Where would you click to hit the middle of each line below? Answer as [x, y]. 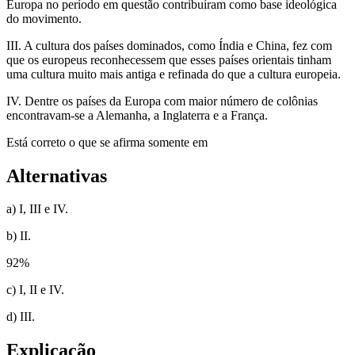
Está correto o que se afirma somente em [107, 142]
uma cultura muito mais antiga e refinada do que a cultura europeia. [174, 74]
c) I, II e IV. [35, 290]
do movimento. [44, 18]
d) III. [21, 317]
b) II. [19, 236]
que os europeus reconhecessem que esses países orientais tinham [169, 59]
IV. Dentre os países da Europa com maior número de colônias [162, 101]
